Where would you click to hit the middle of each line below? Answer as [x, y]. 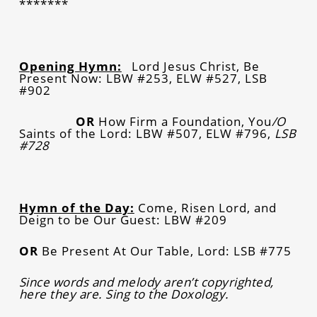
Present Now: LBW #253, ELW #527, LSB [143, 78]
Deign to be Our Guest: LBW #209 [123, 219]
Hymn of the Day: [76, 207]
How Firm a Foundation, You [185, 121]
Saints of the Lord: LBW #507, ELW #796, [146, 133]
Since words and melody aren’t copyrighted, [146, 282]
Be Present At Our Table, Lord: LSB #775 [165, 250]
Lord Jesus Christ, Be [196, 66]
